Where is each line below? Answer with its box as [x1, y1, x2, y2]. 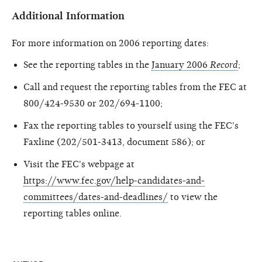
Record [210, 59, 238, 70]
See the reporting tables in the [23, 59, 151, 70]
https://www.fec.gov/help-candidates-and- [23, 175, 205, 186]
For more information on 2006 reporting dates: [12, 37, 209, 49]
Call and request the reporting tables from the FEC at [23, 81, 247, 92]
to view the [168, 191, 218, 202]
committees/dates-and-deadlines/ [23, 191, 168, 202]
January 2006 [151, 59, 210, 70]
